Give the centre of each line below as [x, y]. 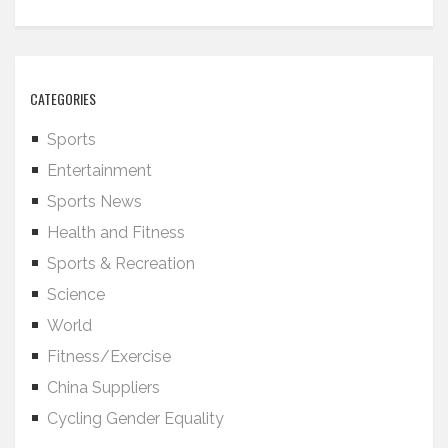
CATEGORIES [63, 98]
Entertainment [99, 170]
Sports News [94, 201]
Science [76, 294]
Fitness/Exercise [109, 356]
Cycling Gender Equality [135, 418]
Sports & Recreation [121, 263]
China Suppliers [103, 387]
